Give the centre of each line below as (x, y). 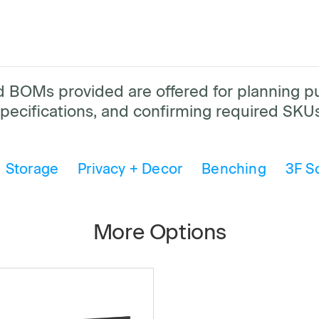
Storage (32, 169)
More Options (159, 232)
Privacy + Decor (130, 169)
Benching (234, 169)
